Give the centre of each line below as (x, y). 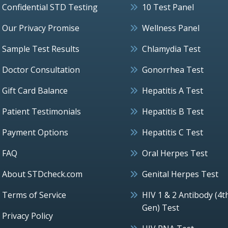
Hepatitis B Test (173, 111)
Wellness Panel (171, 28)
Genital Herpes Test (180, 174)
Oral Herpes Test (175, 153)
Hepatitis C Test (173, 132)
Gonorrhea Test (173, 69)
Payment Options (35, 132)
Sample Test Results (41, 49)
